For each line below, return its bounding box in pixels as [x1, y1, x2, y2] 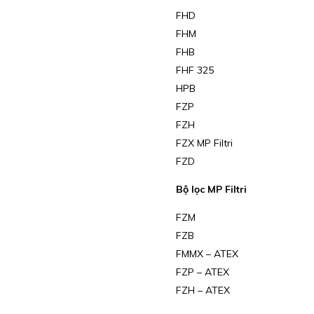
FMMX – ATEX [175, 247, 238, 261]
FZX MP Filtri [175, 137, 233, 150]
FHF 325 [175, 64, 214, 77]
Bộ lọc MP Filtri [175, 183, 250, 196]
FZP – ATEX [175, 266, 229, 279]
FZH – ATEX [175, 284, 230, 297]
